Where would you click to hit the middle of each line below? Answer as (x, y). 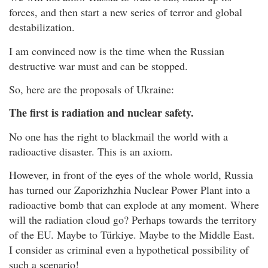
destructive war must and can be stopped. (98, 66)
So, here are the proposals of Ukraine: (92, 89)
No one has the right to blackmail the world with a (118, 136)
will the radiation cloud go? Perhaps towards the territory (133, 220)
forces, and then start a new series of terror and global (126, 12)
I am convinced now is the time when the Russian (117, 51)
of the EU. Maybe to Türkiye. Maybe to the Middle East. (132, 235)
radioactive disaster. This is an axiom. (91, 151)
